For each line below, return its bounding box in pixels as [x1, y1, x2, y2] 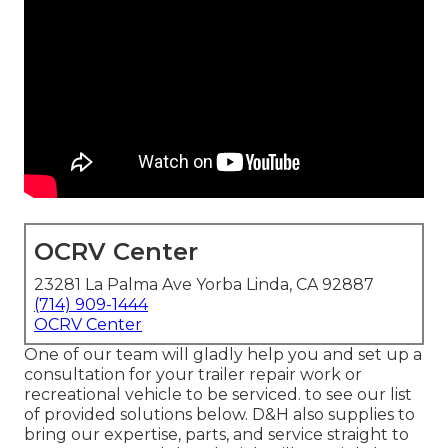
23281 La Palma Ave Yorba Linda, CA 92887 [34, 275, 374, 295]
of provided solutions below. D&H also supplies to [24, 405, 415, 425]
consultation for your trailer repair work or [24, 365, 362, 385]
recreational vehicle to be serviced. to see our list [24, 385, 412, 405]
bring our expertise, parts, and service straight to [24, 425, 409, 445]
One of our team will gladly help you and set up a [24, 345, 422, 365]
